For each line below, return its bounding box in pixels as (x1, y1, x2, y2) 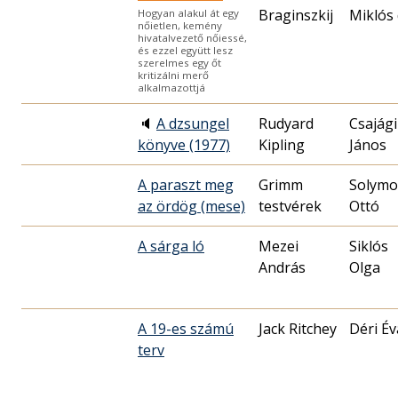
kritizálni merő (138, 68, 209, 82)
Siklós (349, 235, 388, 256)
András (259, 257, 306, 277)
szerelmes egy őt (138, 55, 221, 69)
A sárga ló (138, 235, 204, 256)
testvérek (259, 195, 322, 216)
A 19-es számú (138, 318, 234, 338)
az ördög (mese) (138, 195, 245, 216)
